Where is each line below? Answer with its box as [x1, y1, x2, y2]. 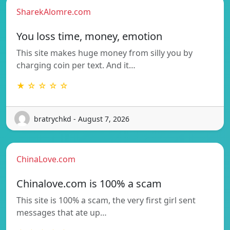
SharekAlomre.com [16, 6, 91, 18]
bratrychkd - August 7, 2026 [34, 113, 129, 124]
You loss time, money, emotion [16, 29, 162, 44]
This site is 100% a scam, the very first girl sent [16, 195, 196, 206]
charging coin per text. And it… [16, 60, 136, 71]
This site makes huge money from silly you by [16, 47, 193, 59]
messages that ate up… [16, 207, 107, 219]
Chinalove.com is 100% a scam [16, 177, 162, 191]
